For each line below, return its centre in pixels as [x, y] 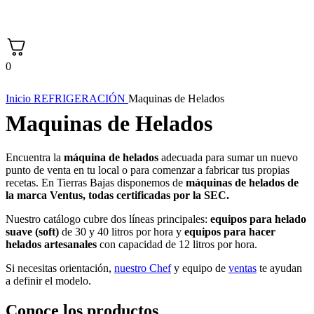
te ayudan [279, 268]
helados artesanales [51, 244]
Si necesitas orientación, [60, 268]
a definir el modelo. [48, 281]
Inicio [20, 99]
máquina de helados [111, 157]
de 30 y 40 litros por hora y [122, 232]
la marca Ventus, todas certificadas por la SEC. [117, 195]
